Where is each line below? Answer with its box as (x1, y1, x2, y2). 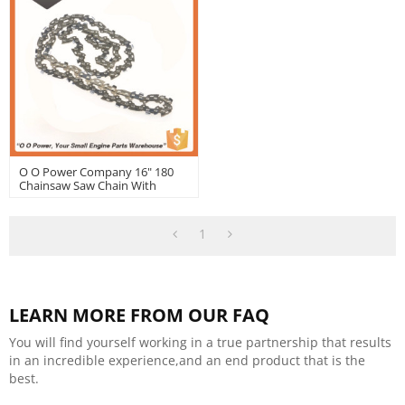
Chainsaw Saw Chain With (19, 176, 157, 193)
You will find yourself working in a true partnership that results (9, 333, 391, 351)
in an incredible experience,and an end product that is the (9, 351, 365, 369)
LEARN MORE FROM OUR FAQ (9, 302, 269, 327)
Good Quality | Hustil (19, 190, 135, 207)
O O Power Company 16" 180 (19, 163, 174, 180)
